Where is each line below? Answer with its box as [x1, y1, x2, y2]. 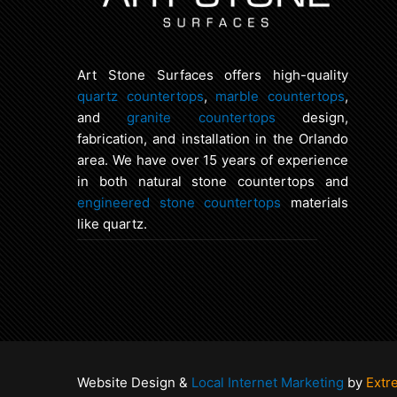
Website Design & [77, 373, 191, 391]
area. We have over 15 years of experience [77, 151, 348, 168]
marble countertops [215, 87, 346, 105]
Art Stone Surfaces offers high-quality [77, 66, 348, 83]
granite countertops [127, 108, 276, 126]
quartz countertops [77, 87, 204, 105]
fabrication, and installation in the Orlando [77, 129, 348, 147]
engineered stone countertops [77, 193, 282, 211]
